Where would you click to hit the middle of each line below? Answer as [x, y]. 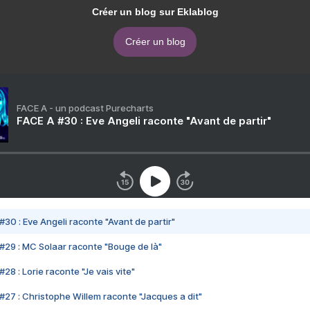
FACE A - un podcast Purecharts [85, 108]
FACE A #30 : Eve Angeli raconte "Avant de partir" [144, 121]
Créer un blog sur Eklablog [155, 12]
